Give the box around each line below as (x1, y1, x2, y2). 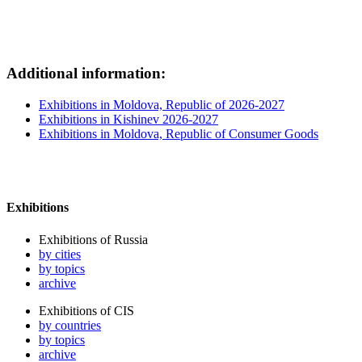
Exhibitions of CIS (39, 303, 134, 318)
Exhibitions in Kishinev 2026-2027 (39, 112, 218, 127)
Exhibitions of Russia (39, 232, 148, 246)
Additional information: (6, 65, 166, 82)
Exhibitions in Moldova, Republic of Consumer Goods (39, 127, 318, 141)
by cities (39, 246, 81, 261)
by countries (39, 318, 101, 332)
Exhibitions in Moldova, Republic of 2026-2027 (39, 98, 284, 112)
